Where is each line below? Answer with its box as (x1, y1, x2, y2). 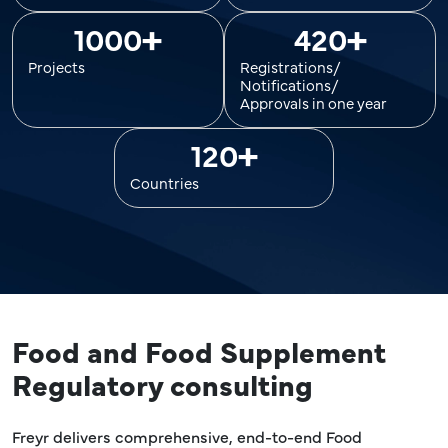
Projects (28, 56, 85, 77)
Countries (130, 172, 199, 193)
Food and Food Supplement (12, 330, 386, 371)
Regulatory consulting (12, 363, 313, 404)
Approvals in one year (240, 92, 387, 113)
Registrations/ (240, 56, 341, 77)
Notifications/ (240, 74, 339, 95)
